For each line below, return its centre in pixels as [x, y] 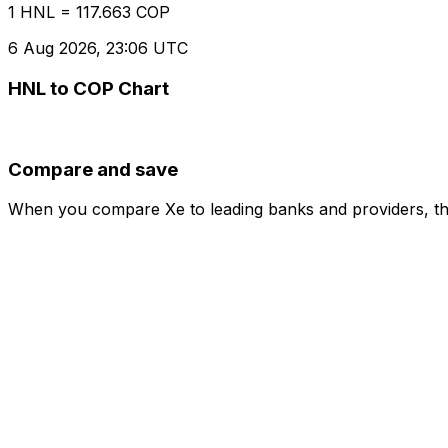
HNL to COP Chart [88, 89]
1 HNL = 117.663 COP [89, 12]
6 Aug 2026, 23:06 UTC [98, 48]
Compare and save [93, 169]
